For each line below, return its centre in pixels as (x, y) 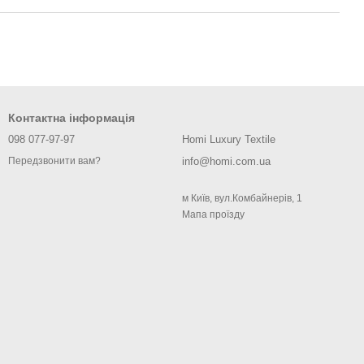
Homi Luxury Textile (229, 139)
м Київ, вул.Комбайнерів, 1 (242, 198)
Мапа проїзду (213, 214)
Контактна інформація (71, 118)
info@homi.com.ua (226, 161)
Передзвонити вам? (54, 161)
